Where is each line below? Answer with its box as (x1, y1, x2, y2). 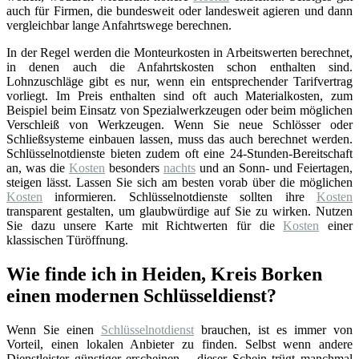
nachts (163, 161, 196, 175)
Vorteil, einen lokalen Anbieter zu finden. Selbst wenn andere (6, 337, 353, 352)
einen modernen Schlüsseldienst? (6, 285, 276, 307)
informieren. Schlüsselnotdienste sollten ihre (42, 190, 317, 204)
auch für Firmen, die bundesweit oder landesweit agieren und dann (6, 4, 353, 18)
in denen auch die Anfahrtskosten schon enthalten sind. (6, 60, 353, 75)
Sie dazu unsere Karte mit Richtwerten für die (6, 219, 284, 233)
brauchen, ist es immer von (194, 323, 353, 337)
